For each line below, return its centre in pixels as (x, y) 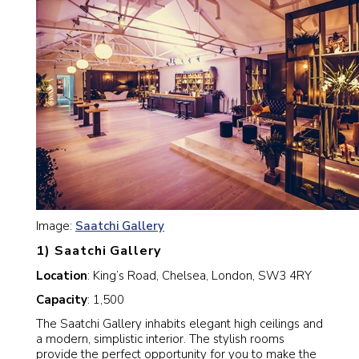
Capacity (62, 299)
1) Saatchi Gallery (99, 251)
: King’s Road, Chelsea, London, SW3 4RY (200, 275)
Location (62, 275)
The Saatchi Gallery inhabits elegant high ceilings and (179, 324)
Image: (56, 226)
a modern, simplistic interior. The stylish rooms (160, 339)
